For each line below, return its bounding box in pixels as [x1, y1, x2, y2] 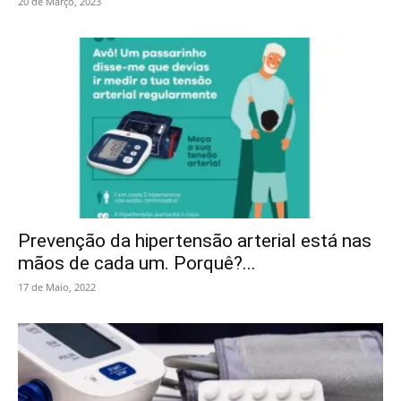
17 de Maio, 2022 [18, 279, 96, 294]
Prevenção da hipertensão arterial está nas [18, 229, 371, 252]
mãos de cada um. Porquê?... [18, 252, 256, 274]
